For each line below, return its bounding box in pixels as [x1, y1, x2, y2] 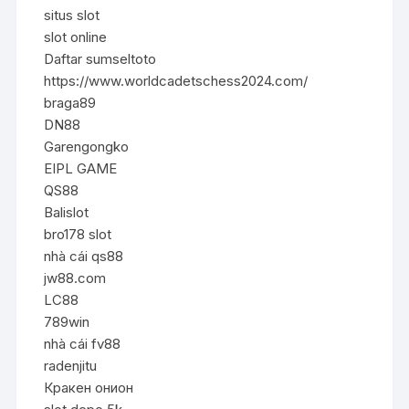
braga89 [44, 93, 97, 111]
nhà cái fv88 [44, 334, 121, 352]
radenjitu [44, 356, 98, 374]
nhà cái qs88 [44, 246, 124, 265]
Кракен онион [44, 378, 134, 396]
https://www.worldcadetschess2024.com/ [44, 71, 309, 89]
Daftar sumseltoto [44, 49, 157, 68]
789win [44, 312, 90, 330]
